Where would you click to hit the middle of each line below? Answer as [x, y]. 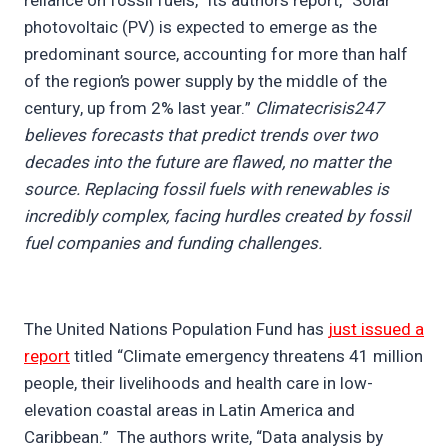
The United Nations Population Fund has [176, 330]
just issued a [376, 330]
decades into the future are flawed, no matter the [207, 163]
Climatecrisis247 [319, 109]
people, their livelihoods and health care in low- [198, 384]
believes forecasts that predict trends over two [201, 136]
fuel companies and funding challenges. [175, 244]
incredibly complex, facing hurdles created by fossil [217, 217]
